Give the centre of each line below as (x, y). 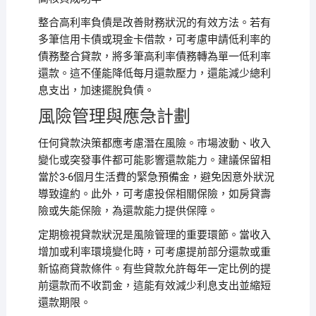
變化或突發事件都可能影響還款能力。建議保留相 (154, 160)
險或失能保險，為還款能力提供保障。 (128, 211)
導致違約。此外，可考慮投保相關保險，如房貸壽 (154, 194)
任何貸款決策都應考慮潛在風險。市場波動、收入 (154, 143)
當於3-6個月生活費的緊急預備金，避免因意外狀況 (156, 177)
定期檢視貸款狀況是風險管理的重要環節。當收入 (154, 235)
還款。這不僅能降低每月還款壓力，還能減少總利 (154, 73)
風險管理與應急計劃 (114, 116)
